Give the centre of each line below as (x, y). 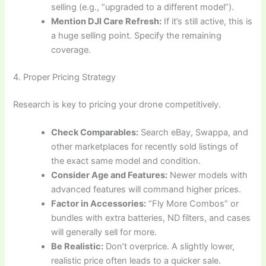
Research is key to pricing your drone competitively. (117, 104)
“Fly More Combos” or (193, 203)
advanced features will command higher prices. (146, 189)
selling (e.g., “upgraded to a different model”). (143, 7)
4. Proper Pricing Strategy (65, 77)
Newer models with (208, 175)
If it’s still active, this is (207, 21)
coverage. (71, 50)
